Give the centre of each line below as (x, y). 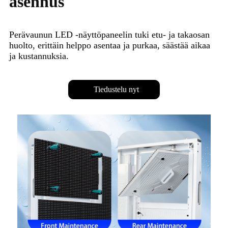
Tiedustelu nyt (116, 90)
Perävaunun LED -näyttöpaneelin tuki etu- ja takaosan (109, 35)
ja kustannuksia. (39, 56)
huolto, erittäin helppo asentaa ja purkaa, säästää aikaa (110, 46)
